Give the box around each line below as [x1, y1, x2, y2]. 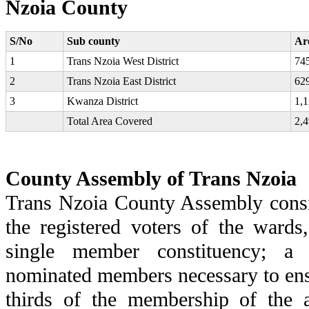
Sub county [67, 34, 120, 47]
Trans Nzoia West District [67, 54, 179, 67]
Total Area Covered [67, 114, 152, 127]
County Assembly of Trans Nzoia [6, 166, 297, 190]
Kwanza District [67, 94, 138, 107]
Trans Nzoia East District [67, 74, 176, 87]
